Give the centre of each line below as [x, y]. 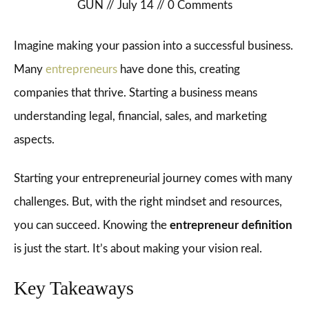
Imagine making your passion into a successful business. [153, 46]
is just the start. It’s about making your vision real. [138, 249]
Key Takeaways [74, 288]
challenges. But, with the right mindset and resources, [148, 202]
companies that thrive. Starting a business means [136, 93]
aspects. [34, 140]
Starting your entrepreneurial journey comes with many [153, 178]
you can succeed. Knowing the [92, 225]
